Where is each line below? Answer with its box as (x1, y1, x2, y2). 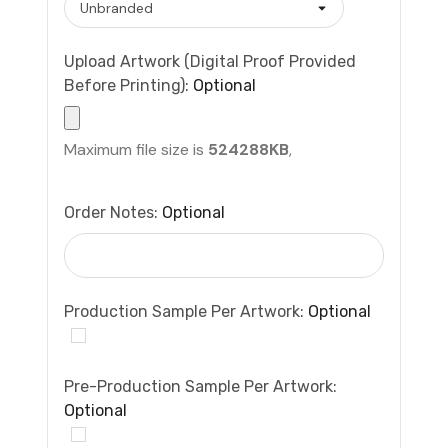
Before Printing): (64, 75, 193, 95)
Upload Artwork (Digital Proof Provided (64, 51, 356, 71)
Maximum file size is (64, 138, 208, 160)
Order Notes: (64, 202, 162, 222)
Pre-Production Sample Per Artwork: (64, 376, 337, 396)
